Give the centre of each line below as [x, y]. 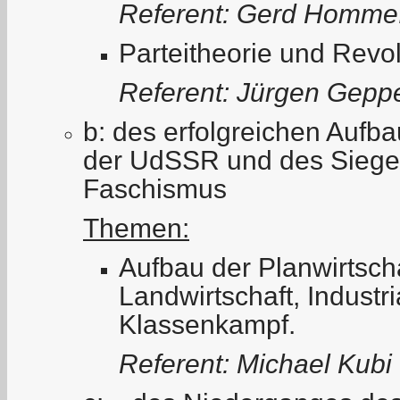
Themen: [136, 228]
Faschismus [155, 188]
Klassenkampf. [207, 324]
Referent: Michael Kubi [255, 363]
